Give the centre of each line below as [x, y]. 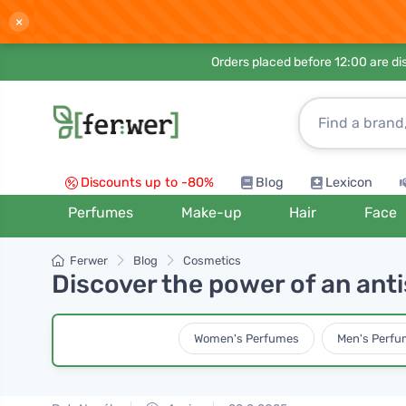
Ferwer [89, 261]
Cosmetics [212, 261]
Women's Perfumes [246, 338]
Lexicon [349, 183]
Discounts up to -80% [147, 183]
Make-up [211, 213]
